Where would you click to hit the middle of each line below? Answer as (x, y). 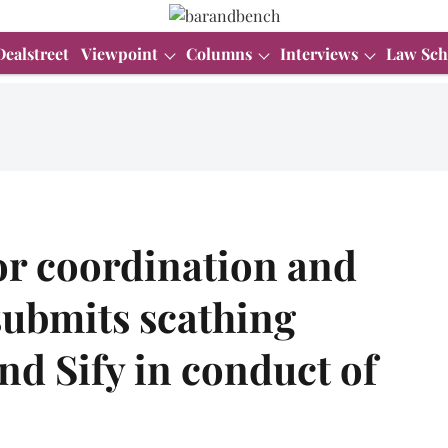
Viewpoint (119, 53)
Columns (219, 53)
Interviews (319, 53)
